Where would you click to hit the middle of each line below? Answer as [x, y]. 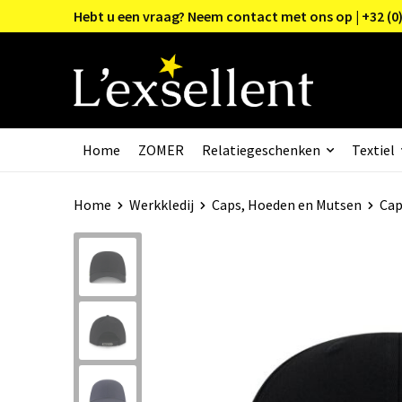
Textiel [373, 149]
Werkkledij [161, 204]
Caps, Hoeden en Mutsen [286, 204]
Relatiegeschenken [261, 149]
